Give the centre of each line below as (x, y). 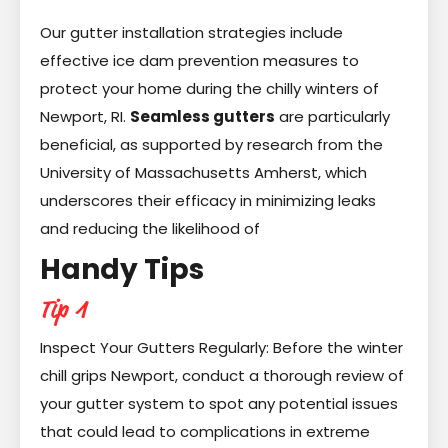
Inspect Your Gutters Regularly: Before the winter (221, 347)
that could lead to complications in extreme (205, 431)
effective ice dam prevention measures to (199, 60)
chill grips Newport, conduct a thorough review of (222, 375)
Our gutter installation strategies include (191, 32)
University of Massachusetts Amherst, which (203, 172)
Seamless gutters (202, 116)
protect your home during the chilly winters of (209, 88)
